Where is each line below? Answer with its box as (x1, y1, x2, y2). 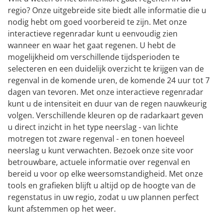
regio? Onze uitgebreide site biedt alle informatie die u (8, 4, 206, 16)
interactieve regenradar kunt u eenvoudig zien (8, 28, 178, 39)
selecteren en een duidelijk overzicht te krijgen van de (8, 63, 204, 74)
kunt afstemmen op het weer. (8, 203, 116, 214)
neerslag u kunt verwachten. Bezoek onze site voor (8, 145, 194, 156)
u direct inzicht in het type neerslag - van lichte (8, 121, 178, 132)
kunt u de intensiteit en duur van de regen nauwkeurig (8, 98, 207, 109)
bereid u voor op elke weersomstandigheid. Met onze (8, 168, 203, 179)
